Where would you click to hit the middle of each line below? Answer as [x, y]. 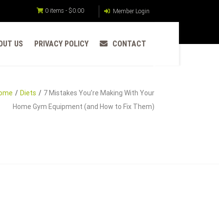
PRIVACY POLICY [61, 44]
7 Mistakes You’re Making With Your [99, 93]
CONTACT [129, 44]
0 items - [57, 11]
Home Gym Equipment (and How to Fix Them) [84, 107]
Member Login [131, 11]
